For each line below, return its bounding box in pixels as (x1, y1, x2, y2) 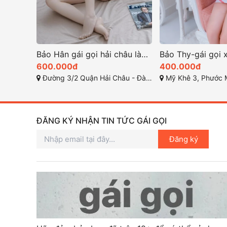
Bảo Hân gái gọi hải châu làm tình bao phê (141, 49, 148, 60)
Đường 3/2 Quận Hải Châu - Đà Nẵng (41, 73, 146, 83)
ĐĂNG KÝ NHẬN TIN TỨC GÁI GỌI (36, 116, 167, 126)
